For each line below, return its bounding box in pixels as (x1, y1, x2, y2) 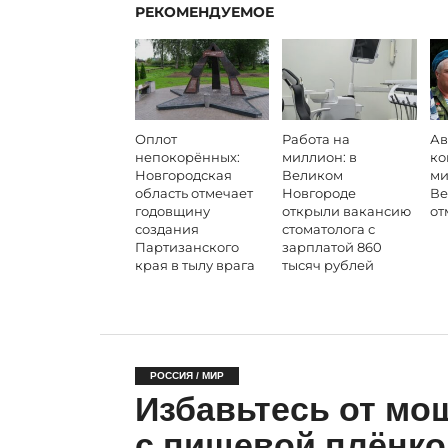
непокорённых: (134, 149, 240, 165)
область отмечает (134, 185, 253, 201)
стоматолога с (282, 221, 376, 237)
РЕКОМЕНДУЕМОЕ (134, 3, 274, 21)
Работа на (282, 131, 351, 147)
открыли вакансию (282, 203, 412, 219)
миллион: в (282, 149, 358, 165)
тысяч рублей (282, 257, 375, 273)
